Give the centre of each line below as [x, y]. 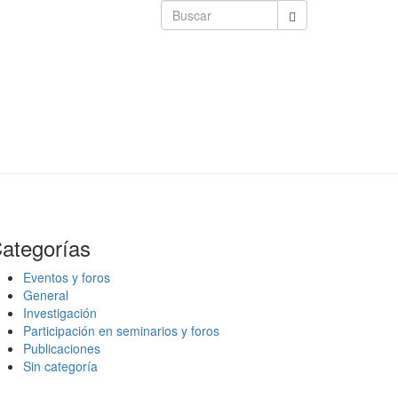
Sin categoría [60, 366]
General [46, 295]
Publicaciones [62, 348]
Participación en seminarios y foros [121, 330]
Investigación [60, 313]
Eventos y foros [67, 277]
